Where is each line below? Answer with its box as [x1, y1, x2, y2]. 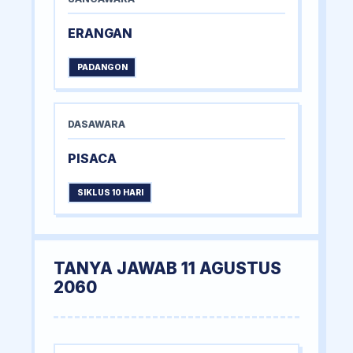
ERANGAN [68, 25, 132, 42]
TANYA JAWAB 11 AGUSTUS [54, 258, 281, 279]
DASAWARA [68, 118, 125, 131]
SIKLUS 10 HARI [76, 188, 143, 199]
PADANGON [76, 62, 128, 73]
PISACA [68, 150, 117, 167]
